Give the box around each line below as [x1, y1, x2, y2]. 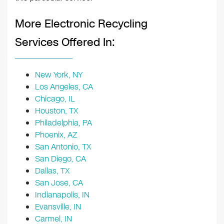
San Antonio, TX [35, 141, 91, 153]
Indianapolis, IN [35, 189, 89, 201]
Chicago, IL [35, 93, 75, 105]
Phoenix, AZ [35, 129, 77, 141]
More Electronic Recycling [15, 16, 147, 32]
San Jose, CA [35, 177, 83, 189]
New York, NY [35, 69, 82, 81]
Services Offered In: [15, 34, 115, 50]
